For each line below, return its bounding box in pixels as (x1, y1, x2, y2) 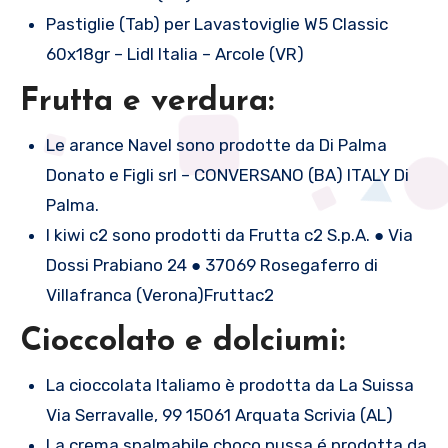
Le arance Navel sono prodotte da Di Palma (45, 134, 387, 155)
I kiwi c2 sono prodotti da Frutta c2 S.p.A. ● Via (45, 224, 413, 245)
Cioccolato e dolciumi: (20, 326, 345, 359)
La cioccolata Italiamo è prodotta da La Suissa (45, 374, 414, 395)
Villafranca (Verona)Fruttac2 (45, 284, 274, 305)
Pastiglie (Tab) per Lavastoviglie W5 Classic (45, 14, 388, 35)
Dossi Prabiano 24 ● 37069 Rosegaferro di (45, 254, 378, 275)
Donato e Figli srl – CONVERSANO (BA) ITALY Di (45, 164, 409, 185)
